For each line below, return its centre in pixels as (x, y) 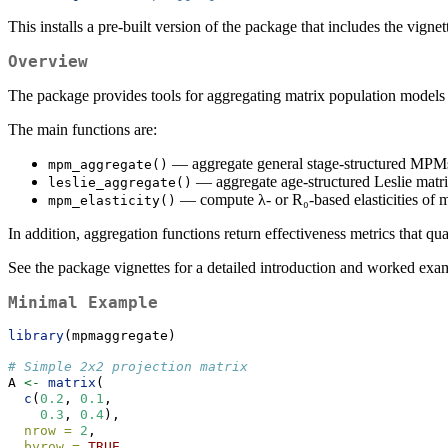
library (36, 335)
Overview (48, 61)
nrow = (48, 430)
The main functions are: (82, 129)
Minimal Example (83, 302)
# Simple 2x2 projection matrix (128, 366)
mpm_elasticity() (112, 200)
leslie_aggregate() (120, 182)
